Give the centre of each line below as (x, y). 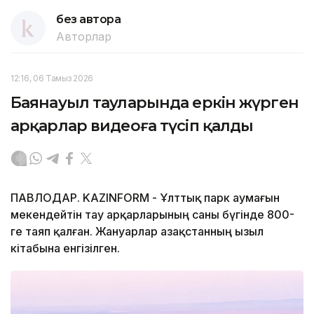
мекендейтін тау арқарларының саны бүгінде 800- (152, 214)
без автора (89, 19)
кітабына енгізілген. (65, 248)
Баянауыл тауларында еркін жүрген (155, 102)
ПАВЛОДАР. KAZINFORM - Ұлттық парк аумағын (145, 197)
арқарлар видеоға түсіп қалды (132, 125)
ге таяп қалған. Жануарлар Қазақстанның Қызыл (137, 231)
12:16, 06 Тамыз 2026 (52, 78)
